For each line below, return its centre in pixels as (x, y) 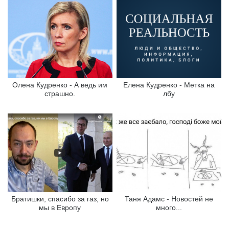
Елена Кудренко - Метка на (169, 85)
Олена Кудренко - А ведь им (60, 85)
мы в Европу (60, 207)
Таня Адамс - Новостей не (169, 199)
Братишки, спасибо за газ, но (60, 199)
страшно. (60, 94)
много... (169, 207)
